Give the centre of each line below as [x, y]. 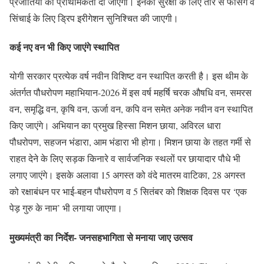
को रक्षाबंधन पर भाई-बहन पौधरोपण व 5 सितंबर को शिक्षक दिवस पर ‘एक [128, 192]
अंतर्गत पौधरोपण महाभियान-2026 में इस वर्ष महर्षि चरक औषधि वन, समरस [131, 93]
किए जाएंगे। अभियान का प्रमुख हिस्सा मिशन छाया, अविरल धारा [115, 126]
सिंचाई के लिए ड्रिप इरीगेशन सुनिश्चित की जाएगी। [94, 18]
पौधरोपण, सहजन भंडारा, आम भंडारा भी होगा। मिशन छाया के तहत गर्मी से [130, 142]
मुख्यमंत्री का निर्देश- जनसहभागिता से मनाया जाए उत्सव [101, 237]
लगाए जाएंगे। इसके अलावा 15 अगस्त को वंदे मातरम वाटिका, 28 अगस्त [127, 175]
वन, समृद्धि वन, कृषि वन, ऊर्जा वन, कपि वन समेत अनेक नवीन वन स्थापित [131, 109]
